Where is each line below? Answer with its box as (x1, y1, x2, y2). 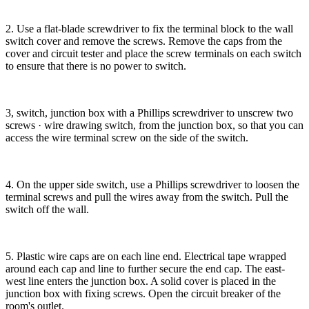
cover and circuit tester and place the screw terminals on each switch (6, 48, 301, 60)
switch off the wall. (6, 203, 89, 216)
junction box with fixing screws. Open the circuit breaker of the (6, 288, 281, 300)
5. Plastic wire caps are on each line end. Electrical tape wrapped (6, 250, 286, 263)
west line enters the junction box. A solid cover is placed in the (6, 275, 276, 288)
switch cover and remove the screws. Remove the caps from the (6, 35, 282, 48)
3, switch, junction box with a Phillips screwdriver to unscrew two (6, 107, 293, 119)
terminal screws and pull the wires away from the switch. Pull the (6, 191, 288, 203)
